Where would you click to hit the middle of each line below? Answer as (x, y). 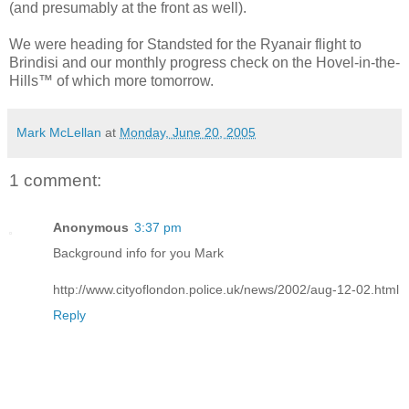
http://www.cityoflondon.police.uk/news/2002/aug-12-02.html (226, 290)
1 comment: (55, 180)
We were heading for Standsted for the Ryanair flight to (185, 44)
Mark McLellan (59, 132)
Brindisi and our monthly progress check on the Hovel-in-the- (204, 62)
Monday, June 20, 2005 (188, 132)
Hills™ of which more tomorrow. (111, 80)
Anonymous (91, 228)
